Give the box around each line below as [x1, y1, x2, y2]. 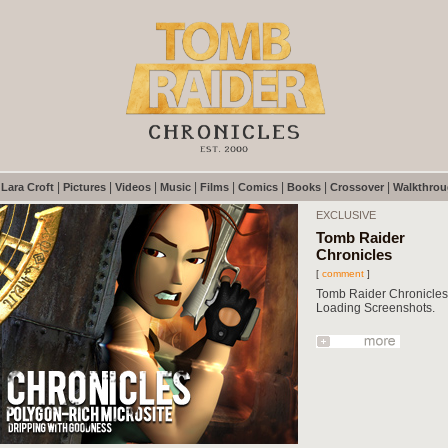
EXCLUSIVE [316, 209, 376, 221]
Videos [115, 181, 151, 193]
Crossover [330, 181, 384, 193]
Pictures [63, 181, 106, 193]
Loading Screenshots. [316, 301, 435, 315]
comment [322, 268, 364, 279]
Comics [238, 181, 278, 193]
